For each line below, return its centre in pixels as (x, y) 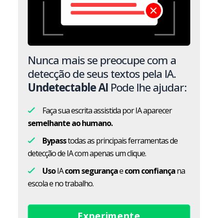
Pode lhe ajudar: (147, 88)
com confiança (150, 171)
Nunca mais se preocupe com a (102, 60)
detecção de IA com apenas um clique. (87, 154)
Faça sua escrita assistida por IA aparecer (107, 111)
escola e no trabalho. (61, 184)
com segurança (91, 171)
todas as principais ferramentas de (122, 141)
